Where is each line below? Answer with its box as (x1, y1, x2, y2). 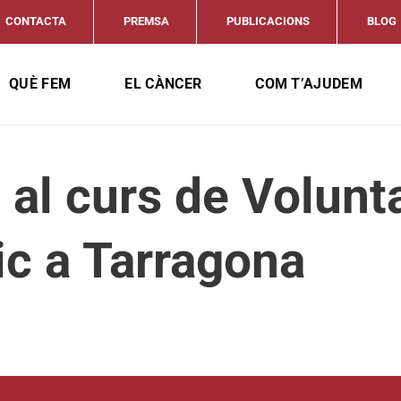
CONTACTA (4, 14, 66, 28)
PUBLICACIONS (226, 14, 310, 28)
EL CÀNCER (124, 75, 202, 92)
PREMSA (123, 14, 169, 28)
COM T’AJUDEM (255, 75, 363, 92)
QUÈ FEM (9, 75, 72, 92)
